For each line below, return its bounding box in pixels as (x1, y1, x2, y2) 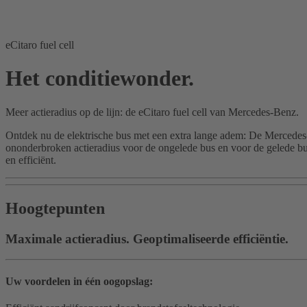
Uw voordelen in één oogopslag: (5, 275, 153, 287)
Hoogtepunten (5, 199, 105, 217)
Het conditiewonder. (5, 66, 194, 91)
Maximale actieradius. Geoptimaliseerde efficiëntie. (5, 231, 288, 246)
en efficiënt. (5, 153, 56, 166)
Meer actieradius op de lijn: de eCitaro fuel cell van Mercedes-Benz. (5, 106, 299, 118)
